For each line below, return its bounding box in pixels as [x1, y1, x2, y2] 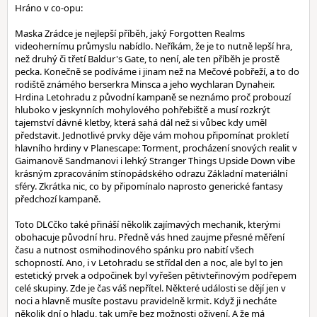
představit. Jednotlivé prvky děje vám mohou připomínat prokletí [15, 129, 289, 142]
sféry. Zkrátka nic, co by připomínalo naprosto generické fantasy [15, 180, 283, 192]
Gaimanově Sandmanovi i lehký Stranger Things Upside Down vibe [15, 154, 295, 167]
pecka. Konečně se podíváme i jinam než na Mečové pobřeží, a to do [15, 65, 299, 78]
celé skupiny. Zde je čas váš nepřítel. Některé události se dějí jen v [15, 282, 286, 294]
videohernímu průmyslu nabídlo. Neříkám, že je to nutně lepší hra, [15, 40, 292, 52]
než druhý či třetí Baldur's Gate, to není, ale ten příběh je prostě [15, 52, 279, 65]
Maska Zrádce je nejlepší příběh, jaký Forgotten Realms [15, 27, 245, 40]
